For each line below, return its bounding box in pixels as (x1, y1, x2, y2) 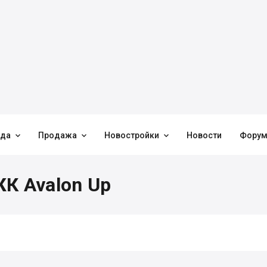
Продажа (38, 131, 77, 140)
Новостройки (104, 131, 159, 140)
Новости (187, 131, 222, 140)
